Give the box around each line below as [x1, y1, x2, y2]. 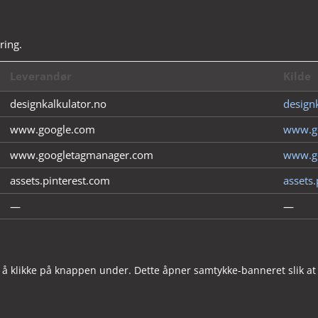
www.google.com [10, 122, 96, 137]
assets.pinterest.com [10, 173, 111, 188]
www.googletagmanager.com [10, 148, 154, 163]
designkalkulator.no [10, 97, 107, 111]
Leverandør [10, 69, 72, 84]
